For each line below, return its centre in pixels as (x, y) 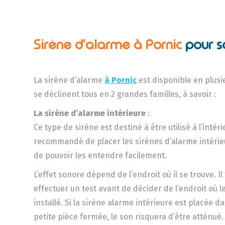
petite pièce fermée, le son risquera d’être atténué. (129, 216)
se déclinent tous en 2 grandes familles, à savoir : (125, 94)
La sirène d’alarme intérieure (90, 113)
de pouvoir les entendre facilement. (100, 155)
